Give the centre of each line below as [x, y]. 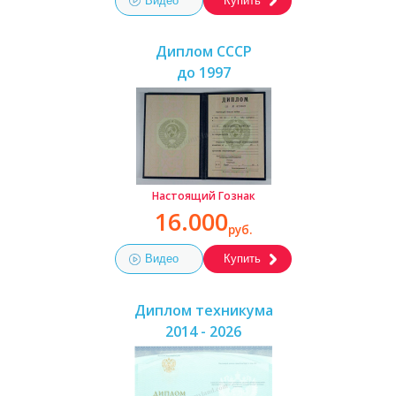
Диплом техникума [203, 310]
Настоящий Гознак [203, 196]
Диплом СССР [203, 51]
